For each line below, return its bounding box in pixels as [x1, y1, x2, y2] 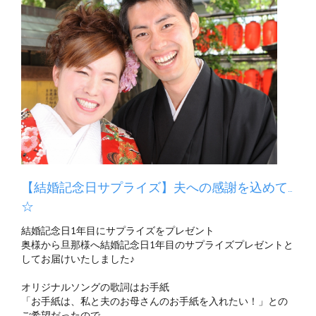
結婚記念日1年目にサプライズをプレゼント [21, 224, 214, 237]
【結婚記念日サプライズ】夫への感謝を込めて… [21, 180, 293, 195]
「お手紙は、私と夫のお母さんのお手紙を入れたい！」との [21, 295, 288, 308]
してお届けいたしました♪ [21, 253, 135, 265]
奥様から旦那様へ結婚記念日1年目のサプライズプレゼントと [21, 238, 293, 251]
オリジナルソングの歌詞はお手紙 [21, 281, 169, 293]
